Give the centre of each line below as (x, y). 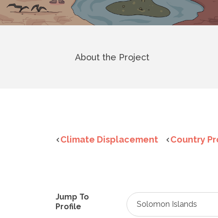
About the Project (112, 57)
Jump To (72, 197)
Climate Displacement (109, 139)
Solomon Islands (167, 204)
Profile (68, 207)
